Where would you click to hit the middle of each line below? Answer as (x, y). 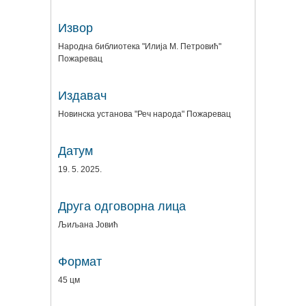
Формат (80, 261)
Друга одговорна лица (122, 206)
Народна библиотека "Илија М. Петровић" (140, 46)
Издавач (82, 95)
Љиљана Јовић (88, 224)
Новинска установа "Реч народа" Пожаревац (144, 114)
